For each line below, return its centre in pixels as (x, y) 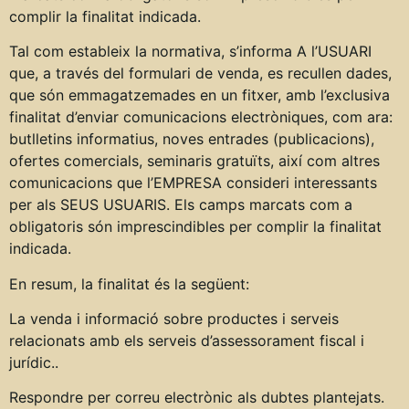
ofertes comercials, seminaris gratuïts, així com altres (194, 161)
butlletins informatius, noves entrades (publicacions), (192, 139)
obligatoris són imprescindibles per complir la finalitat (195, 227)
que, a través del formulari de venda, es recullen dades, (200, 73)
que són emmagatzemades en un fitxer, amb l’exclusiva (199, 95)
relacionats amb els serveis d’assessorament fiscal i (187, 340)
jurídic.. (34, 362)
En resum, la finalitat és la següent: (129, 283)
